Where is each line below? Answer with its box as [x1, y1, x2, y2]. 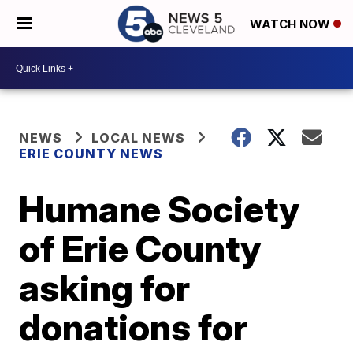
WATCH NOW [250, 17, 333, 32]
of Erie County [19, 226, 262, 270]
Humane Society [19, 187, 300, 231]
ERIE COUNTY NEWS [19, 146, 164, 162]
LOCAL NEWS [91, 130, 186, 146]
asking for [19, 266, 191, 310]
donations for [19, 305, 248, 349]
